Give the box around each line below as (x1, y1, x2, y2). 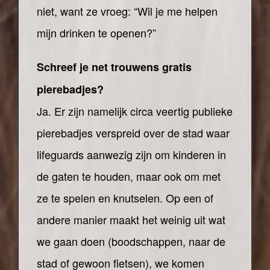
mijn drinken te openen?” (37, 25, 156, 40)
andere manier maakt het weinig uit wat (37, 212, 225, 227)
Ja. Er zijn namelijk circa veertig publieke (37, 103, 233, 119)
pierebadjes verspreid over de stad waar (37, 125, 230, 140)
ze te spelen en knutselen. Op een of (37, 190, 213, 206)
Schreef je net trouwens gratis (37, 59, 192, 75)
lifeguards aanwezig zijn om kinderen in (37, 146, 226, 162)
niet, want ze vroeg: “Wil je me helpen (37, 3, 218, 19)
